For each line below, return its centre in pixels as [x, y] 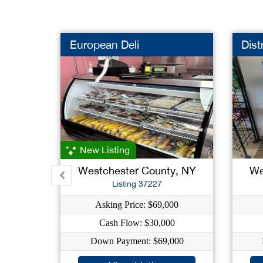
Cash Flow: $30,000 [137, 223]
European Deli [104, 45]
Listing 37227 [137, 184]
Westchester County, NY [137, 171]
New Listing [104, 150]
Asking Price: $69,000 [137, 205]
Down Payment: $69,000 [137, 241]
